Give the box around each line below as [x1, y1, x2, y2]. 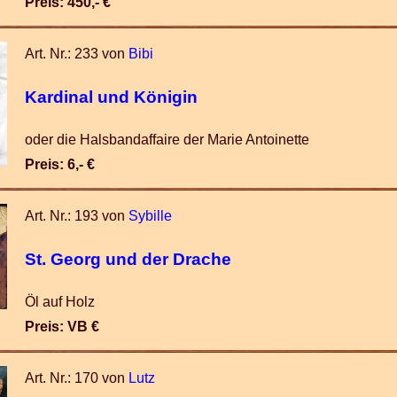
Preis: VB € [25, 319, 99, 334]
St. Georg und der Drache [25, 249, 231, 269]
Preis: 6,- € [25, 157, 95, 172]
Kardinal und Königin [25, 87, 198, 106]
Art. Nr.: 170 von [25, 370, 128, 385]
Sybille [128, 208, 172, 223]
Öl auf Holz [25, 294, 95, 309]
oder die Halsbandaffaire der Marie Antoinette [25, 132, 309, 147]
